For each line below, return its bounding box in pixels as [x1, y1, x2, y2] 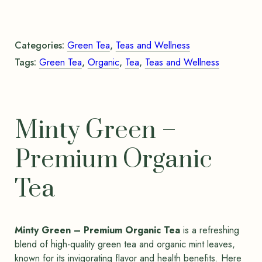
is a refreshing [180, 223, 239, 237]
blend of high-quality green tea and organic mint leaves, [14, 237, 235, 251]
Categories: [14, 39, 67, 53]
